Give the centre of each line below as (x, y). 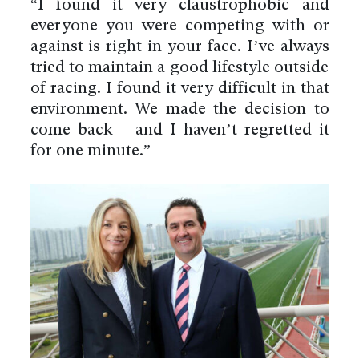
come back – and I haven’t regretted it (179, 130)
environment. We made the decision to (179, 109)
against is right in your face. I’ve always (179, 47)
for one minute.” (90, 151)
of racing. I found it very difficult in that (179, 89)
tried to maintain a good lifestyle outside (179, 68)
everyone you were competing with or (179, 26)
